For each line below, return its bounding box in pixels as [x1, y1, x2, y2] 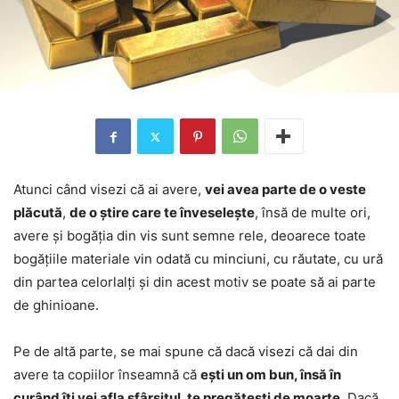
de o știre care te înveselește [69, 204, 255, 222]
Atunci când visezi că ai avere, [13, 181, 205, 199]
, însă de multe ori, [255, 204, 370, 222]
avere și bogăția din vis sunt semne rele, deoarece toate [13, 227, 366, 245]
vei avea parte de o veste [205, 181, 366, 199]
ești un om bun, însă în [200, 366, 341, 384]
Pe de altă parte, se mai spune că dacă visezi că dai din [13, 343, 358, 361]
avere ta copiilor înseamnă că [13, 366, 200, 384]
